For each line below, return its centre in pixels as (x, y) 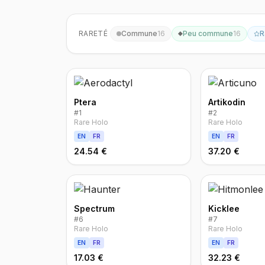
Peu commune (208, 33)
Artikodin (227, 102)
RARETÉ (93, 33)
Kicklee (224, 209)
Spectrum (94, 209)
